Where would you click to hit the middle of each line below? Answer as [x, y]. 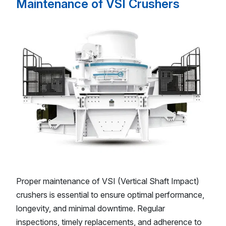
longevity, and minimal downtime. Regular [91, 208]
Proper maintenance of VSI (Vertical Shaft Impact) [108, 181]
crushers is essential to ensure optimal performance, [110, 194]
